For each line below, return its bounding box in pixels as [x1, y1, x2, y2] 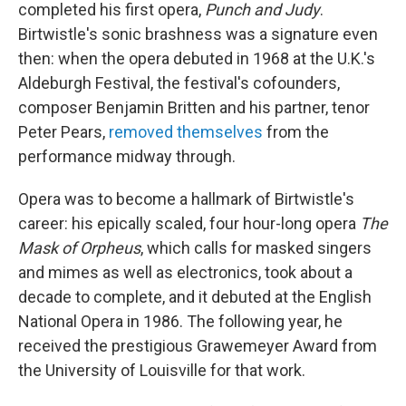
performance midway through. [18, 147, 236, 166]
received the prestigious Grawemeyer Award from [18, 336, 377, 355]
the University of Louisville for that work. [18, 361, 305, 380]
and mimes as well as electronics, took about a [18, 263, 353, 282]
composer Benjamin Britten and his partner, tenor [18, 98, 370, 117]
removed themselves [109, 122, 263, 141]
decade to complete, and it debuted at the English [18, 287, 372, 306]
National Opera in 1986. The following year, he [18, 312, 343, 331]
